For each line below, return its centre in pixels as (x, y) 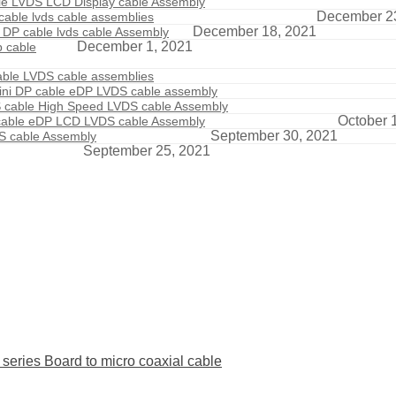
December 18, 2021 (255, 31)
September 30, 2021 (274, 135)
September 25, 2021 (147, 150)
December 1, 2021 (135, 46)
